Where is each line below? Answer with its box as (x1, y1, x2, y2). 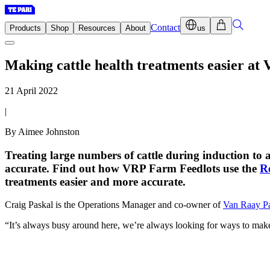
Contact (151, 22, 180, 33)
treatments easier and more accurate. (5, 175, 186, 188)
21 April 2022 (5, 85, 58, 96)
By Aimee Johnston (5, 126, 80, 137)
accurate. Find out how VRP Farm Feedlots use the (5, 162, 260, 175)
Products (10, 24, 41, 33)
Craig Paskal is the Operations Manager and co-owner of (5, 199, 223, 210)
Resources (78, 24, 116, 33)
